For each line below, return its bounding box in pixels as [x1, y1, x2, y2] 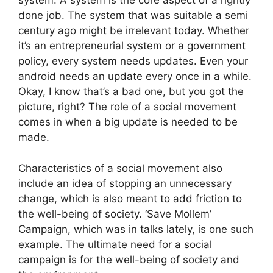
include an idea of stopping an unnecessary [18, 177, 232, 190]
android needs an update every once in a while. [18, 70, 252, 83]
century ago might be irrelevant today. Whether [18, 24, 249, 37]
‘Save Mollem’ [145, 207, 211, 220]
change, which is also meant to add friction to [18, 192, 242, 205]
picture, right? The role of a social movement [18, 101, 236, 113]
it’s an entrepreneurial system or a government [18, 40, 246, 52]
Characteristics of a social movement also [18, 161, 222, 174]
